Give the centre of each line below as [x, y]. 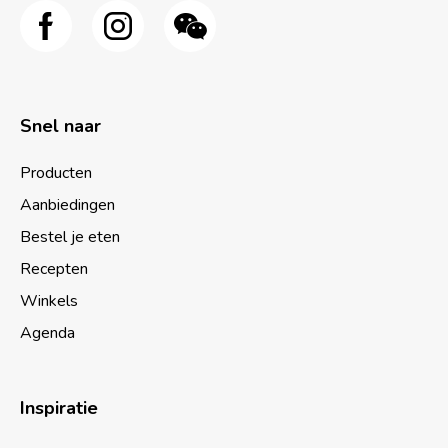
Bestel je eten [70, 237]
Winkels [49, 301]
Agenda [47, 333]
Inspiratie [59, 408]
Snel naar [60, 126]
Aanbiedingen [67, 205]
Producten [56, 173]
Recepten [54, 269]
